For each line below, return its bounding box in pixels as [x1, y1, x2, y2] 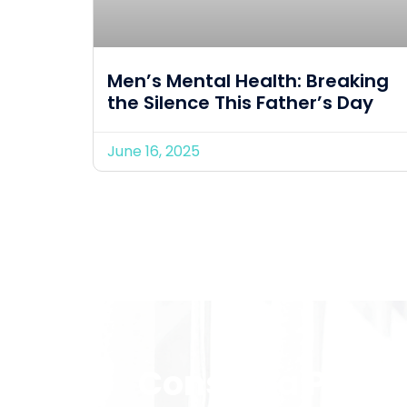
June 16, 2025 [107, 140, 200, 162]
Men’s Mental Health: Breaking [107, 67, 389, 94]
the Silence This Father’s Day [107, 89, 373, 115]
